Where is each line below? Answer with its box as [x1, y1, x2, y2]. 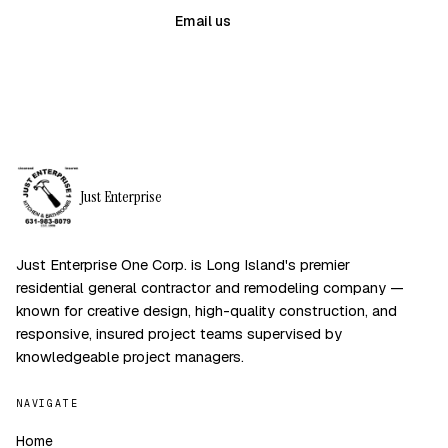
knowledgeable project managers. [16, 347, 244, 366]
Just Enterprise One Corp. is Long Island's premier [16, 255, 350, 274]
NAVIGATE [16, 397, 79, 410]
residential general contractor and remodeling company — [16, 278, 404, 297]
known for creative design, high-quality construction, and [16, 301, 397, 320]
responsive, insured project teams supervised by [16, 324, 342, 343]
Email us [175, 12, 231, 30]
